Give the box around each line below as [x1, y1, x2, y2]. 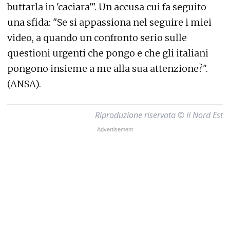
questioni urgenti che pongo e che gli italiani [7, 47, 208, 59]
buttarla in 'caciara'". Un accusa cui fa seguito [7, 1, 206, 13]
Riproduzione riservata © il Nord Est [95, 109, 223, 121]
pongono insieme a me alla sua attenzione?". [7, 63, 208, 74]
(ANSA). [7, 78, 41, 90]
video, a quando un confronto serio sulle [7, 32, 187, 44]
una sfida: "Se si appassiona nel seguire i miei [7, 16, 212, 28]
